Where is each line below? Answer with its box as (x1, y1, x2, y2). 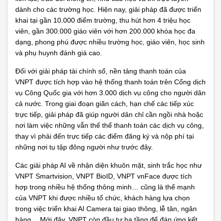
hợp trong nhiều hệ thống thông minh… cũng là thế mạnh (15, 183, 195, 191)
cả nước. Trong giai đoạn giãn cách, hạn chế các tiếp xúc (15, 100, 194, 108)
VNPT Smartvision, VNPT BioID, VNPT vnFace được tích (15, 172, 192, 180)
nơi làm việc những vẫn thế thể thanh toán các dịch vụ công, (15, 121, 204, 129)
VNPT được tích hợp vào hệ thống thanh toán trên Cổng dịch (15, 78, 206, 86)
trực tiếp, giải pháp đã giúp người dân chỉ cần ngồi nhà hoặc (15, 110, 203, 118)
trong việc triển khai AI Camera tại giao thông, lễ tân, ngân (15, 205, 197, 213)
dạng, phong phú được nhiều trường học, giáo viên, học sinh (15, 38, 205, 46)
